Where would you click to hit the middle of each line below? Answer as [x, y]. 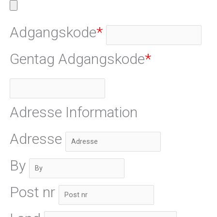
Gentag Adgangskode [77, 59]
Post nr [32, 192]
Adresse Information [74, 112]
